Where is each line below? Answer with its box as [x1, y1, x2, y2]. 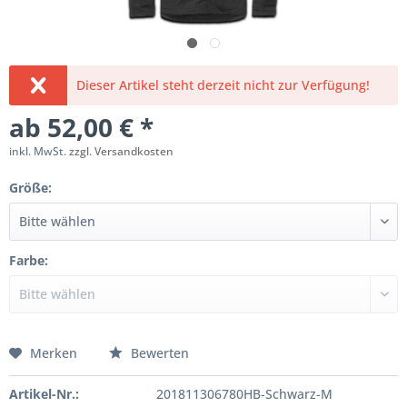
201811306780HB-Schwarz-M [155, 385, 333, 402]
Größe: [9, 179, 52, 196]
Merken [30, 344, 77, 362]
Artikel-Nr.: [9, 385, 79, 402]
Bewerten [127, 344, 189, 362]
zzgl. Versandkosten [69, 144, 174, 159]
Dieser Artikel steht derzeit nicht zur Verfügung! [76, 76, 371, 94]
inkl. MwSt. [9, 144, 69, 159]
